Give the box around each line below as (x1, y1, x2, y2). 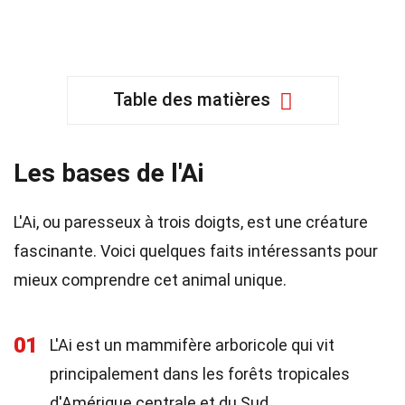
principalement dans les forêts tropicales (50, 364, 350, 383)
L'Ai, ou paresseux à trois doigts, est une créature (14, 212, 368, 231)
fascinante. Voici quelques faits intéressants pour (14, 241, 378, 260)
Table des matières (112, 89, 270, 110)
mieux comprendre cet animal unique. (14, 270, 287, 289)
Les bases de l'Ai (14, 158, 204, 188)
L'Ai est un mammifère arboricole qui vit (50, 335, 334, 354)
